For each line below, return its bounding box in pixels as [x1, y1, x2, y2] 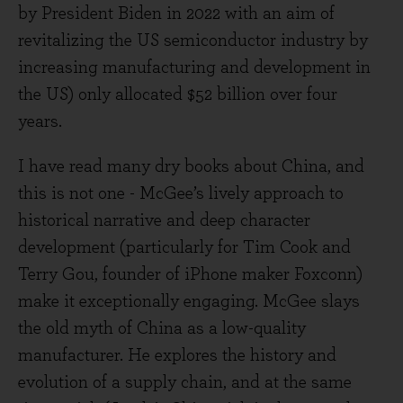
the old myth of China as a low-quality [18, 319, 306, 337]
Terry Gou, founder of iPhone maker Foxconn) [18, 265, 363, 283]
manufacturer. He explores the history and [18, 346, 336, 364]
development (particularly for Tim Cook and [18, 238, 351, 256]
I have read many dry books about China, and [18, 157, 364, 175]
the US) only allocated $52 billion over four [18, 85, 337, 103]
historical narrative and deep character [18, 211, 310, 229]
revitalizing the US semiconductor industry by [18, 31, 368, 49]
